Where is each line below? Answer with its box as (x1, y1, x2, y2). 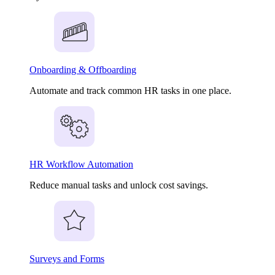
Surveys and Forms (29, 254, 104, 264)
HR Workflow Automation (29, 159, 133, 169)
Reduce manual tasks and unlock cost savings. (29, 180, 208, 190)
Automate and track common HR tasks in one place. (29, 85, 231, 96)
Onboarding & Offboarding (29, 64, 136, 75)
